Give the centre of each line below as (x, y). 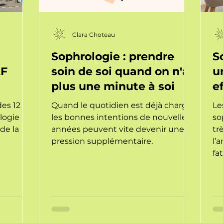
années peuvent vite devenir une (118, 129)
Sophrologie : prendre (113, 56)
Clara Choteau (94, 34)
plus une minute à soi (113, 86)
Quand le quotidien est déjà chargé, (122, 105)
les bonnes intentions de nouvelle (119, 117)
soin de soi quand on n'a (120, 71)
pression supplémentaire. (102, 141)
